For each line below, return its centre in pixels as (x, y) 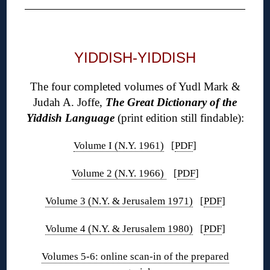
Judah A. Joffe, (69, 102)
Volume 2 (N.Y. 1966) (119, 173)
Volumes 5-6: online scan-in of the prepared (135, 256)
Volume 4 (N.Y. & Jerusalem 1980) (119, 228)
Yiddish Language (72, 118)
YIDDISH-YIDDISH (135, 57)
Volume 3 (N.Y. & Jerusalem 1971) (119, 201)
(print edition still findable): (181, 118)
